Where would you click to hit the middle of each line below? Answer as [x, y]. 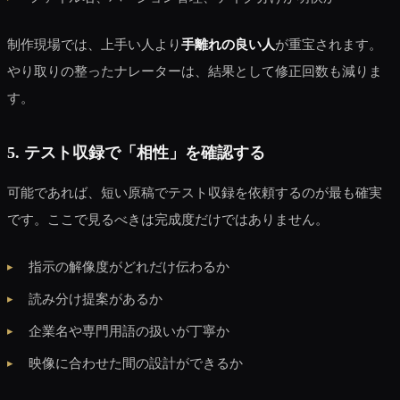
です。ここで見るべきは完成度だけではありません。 [168, 219]
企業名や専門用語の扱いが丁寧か [129, 330]
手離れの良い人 [228, 44]
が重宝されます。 [329, 44]
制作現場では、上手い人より [94, 44]
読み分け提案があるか [96, 298]
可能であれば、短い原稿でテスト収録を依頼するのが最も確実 [195, 192]
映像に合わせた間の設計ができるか [136, 362]
